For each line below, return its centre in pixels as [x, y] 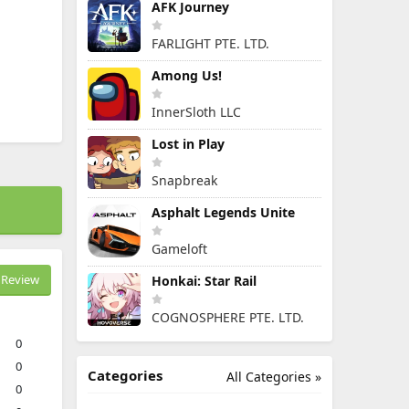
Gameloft [179, 249]
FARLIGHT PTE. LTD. [210, 43]
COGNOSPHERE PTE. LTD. [228, 317]
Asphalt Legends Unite [223, 212]
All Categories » [274, 377]
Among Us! [187, 75]
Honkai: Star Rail [204, 281]
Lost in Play [188, 144]
